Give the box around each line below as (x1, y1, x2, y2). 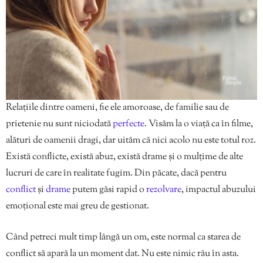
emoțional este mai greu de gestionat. (6, 200, 149, 214)
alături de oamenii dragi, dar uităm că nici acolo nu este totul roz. (6, 134, 256, 148)
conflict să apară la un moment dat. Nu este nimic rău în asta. (6, 247, 239, 261)
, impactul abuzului (181, 183, 256, 197)
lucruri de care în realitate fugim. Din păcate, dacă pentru (6, 167, 227, 181)
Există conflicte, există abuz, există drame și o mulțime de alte (6, 150, 243, 164)
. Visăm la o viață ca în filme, (144, 117, 253, 131)
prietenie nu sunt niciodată (6, 117, 113, 131)
